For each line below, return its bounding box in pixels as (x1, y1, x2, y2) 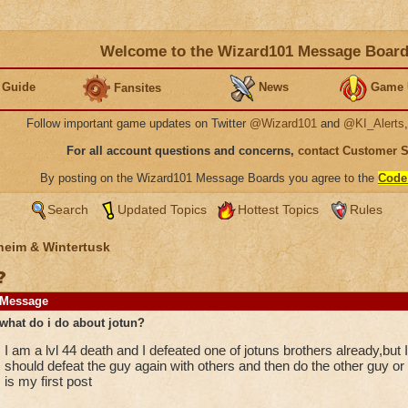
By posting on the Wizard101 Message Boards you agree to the (40, 171, 378, 185)
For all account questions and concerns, (66, 144, 298, 158)
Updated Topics (117, 202, 207, 217)
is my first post (4, 373, 92, 389)
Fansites (114, 80, 161, 95)
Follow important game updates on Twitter (26, 117, 250, 130)
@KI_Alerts (343, 117, 404, 130)
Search (46, 202, 88, 217)
